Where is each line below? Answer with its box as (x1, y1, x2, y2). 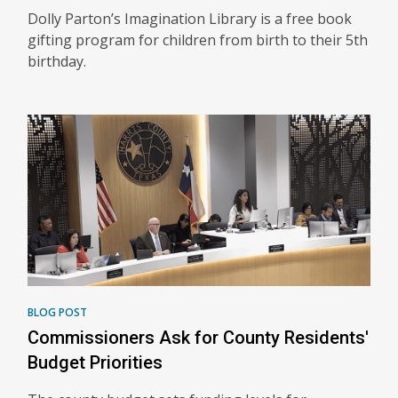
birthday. (28, 52, 86, 71)
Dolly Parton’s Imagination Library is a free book (28, 9, 352, 28)
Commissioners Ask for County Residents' (28, 327, 369, 348)
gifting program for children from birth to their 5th (28, 30, 368, 50)
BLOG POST (28, 305, 87, 320)
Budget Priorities (28, 352, 163, 373)
